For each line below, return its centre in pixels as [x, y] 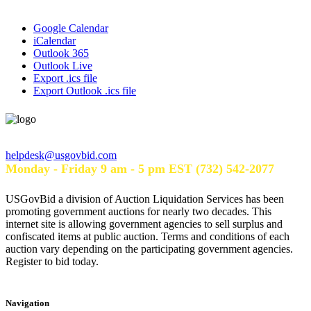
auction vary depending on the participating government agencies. [149, 249]
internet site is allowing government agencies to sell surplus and [144, 224]
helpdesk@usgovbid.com [61, 155]
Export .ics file [65, 78]
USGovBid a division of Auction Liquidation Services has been [145, 199]
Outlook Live [63, 66]
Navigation [27, 303]
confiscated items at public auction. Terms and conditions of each [148, 237]
